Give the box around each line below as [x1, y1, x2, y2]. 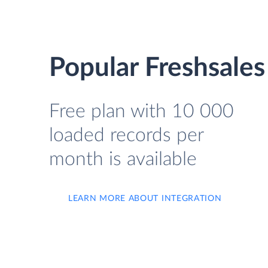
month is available [49, 150, 197, 169]
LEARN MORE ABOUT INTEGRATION [68, 194, 222, 203]
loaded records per [49, 126, 203, 145]
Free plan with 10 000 [49, 102, 234, 121]
